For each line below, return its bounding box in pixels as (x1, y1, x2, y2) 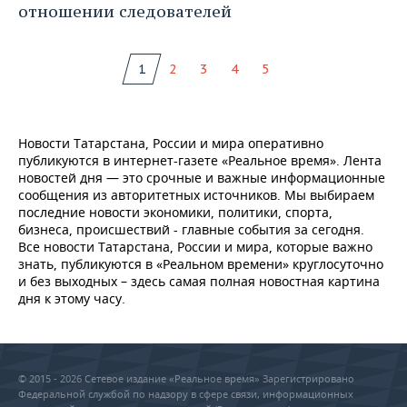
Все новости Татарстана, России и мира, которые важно (18, 238, 372, 256)
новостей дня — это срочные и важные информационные (18, 169, 385, 187)
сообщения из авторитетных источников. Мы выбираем (18, 186, 374, 204)
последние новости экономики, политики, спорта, (18, 203, 333, 222)
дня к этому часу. (18, 290, 125, 308)
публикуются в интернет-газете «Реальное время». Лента (18, 152, 382, 170)
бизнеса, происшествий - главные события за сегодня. (18, 221, 364, 239)
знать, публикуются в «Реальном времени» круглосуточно (18, 255, 383, 273)
